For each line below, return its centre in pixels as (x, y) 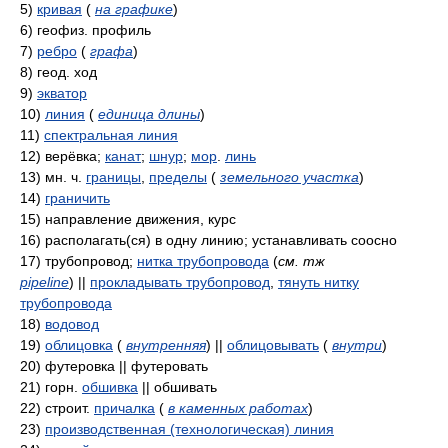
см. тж (301, 261)
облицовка (79, 345)
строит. (69, 408)
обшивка (110, 387)
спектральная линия (111, 135)
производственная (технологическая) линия (189, 429)
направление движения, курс (140, 219)
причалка (124, 408)
